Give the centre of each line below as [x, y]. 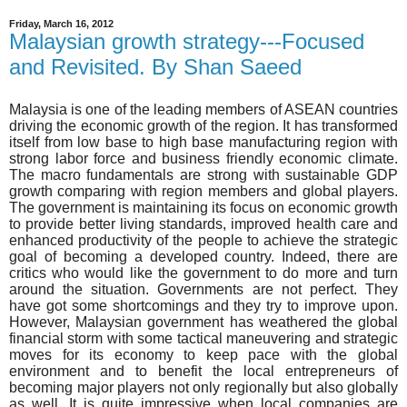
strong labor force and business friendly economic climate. [203, 159]
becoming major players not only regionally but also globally [203, 388]
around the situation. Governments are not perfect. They [203, 290]
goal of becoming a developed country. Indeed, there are [203, 257]
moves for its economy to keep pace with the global [203, 355]
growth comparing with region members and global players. [203, 192]
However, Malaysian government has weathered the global [203, 323]
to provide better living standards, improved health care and [203, 224]
